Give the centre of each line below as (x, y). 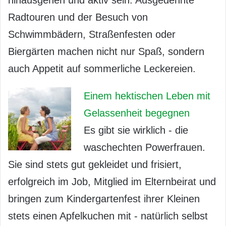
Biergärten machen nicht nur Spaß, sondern (106, 52)
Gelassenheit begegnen (137, 113)
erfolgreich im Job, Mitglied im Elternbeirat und (112, 182)
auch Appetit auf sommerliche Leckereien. (102, 69)
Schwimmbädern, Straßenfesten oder (92, 35)
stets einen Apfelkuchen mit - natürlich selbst (108, 216)
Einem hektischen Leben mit (147, 96)
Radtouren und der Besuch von (78, 17)
